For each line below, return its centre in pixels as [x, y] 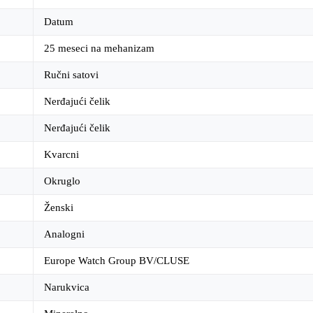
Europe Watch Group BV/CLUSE [117, 261]
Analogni [64, 234]
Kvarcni [61, 155]
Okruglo [62, 181]
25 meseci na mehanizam [99, 49]
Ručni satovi [71, 75]
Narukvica [67, 287]
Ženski [59, 208]
